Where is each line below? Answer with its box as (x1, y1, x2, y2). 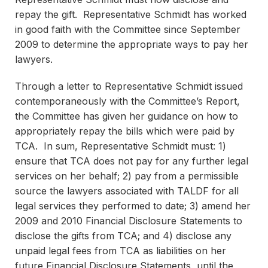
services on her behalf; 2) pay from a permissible (15, 170, 239, 182)
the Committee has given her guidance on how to (15, 110, 238, 122)
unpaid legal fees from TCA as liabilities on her (15, 245, 226, 257)
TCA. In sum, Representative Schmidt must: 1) (15, 140, 226, 152)
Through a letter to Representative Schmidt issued (15, 80, 243, 92)
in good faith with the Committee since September (15, 23, 240, 35)
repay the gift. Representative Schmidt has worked (15, 8, 246, 20)
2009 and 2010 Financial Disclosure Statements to (15, 215, 242, 227)
